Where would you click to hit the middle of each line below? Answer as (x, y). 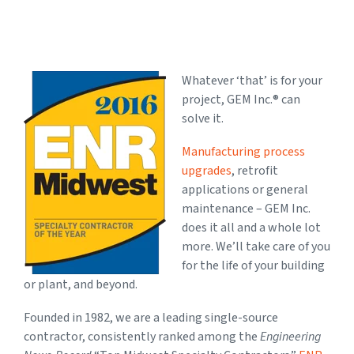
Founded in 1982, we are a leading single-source (151, 317)
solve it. (203, 118)
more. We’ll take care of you (256, 246)
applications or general (245, 189)
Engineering (290, 336)
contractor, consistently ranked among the (142, 336)
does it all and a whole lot (251, 227)
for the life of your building (253, 265)
